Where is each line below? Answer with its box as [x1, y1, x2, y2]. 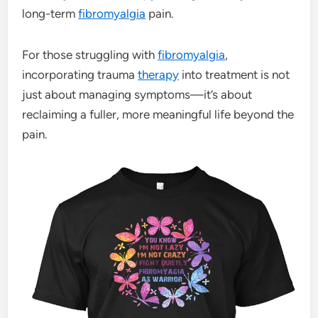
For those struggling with [22, 47, 158, 62]
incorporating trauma [22, 67, 138, 82]
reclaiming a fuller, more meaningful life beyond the [22, 106, 295, 121]
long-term [22, 6, 79, 21]
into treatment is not [179, 67, 290, 82]
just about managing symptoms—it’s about [22, 87, 253, 102]
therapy [138, 67, 180, 82]
